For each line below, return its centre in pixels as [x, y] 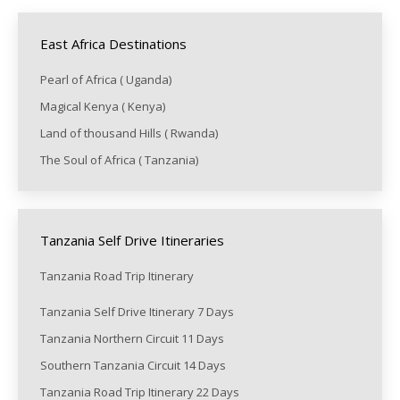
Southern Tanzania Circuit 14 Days [134, 366]
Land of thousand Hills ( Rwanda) [129, 133]
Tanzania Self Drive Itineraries [132, 241]
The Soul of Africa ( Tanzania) [121, 160]
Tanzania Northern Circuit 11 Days [132, 339]
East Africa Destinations [113, 44]
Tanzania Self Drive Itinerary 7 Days [137, 312]
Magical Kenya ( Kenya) [104, 107]
